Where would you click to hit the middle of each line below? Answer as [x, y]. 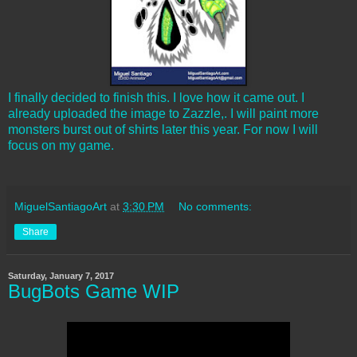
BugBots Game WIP [94, 291]
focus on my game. [61, 145]
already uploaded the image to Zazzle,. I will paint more [163, 113]
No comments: [216, 206]
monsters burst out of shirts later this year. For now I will [163, 129]
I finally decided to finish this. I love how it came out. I [156, 97]
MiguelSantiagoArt [61, 206]
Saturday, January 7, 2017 [61, 275]
